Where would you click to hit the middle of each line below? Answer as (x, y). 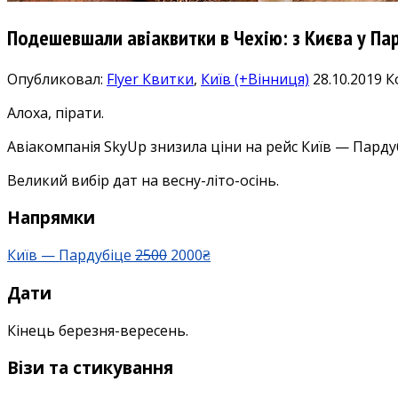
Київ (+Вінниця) (255, 79)
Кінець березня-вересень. (98, 330)
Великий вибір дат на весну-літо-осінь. (143, 180)
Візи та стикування (90, 368)
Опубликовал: (57, 79)
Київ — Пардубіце (71, 255)
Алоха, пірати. (56, 112)
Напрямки (51, 218)
